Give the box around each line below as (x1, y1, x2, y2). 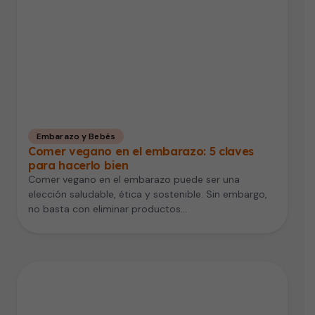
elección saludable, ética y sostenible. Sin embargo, (28, 188, 267, 201)
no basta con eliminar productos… (28, 202, 187, 216)
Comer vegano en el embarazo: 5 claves (28, 144, 255, 159)
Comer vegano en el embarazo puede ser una (28, 173, 240, 186)
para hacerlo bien (28, 158, 129, 173)
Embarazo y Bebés (37, 131, 115, 143)
